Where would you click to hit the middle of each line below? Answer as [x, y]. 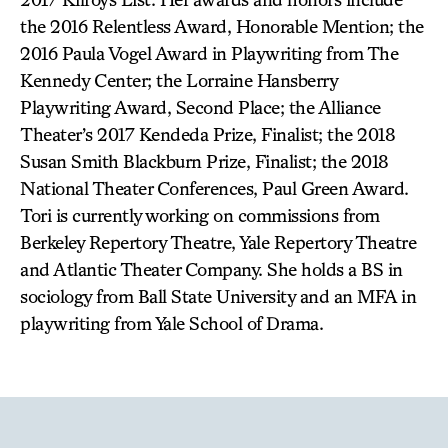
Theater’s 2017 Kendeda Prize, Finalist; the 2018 [207, 133]
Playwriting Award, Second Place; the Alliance [200, 106]
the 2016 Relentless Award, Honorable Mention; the [222, 25]
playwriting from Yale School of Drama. [171, 322]
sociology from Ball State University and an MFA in [218, 295]
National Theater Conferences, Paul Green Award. [214, 187]
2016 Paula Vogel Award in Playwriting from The [209, 52]
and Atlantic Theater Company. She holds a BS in [211, 268]
